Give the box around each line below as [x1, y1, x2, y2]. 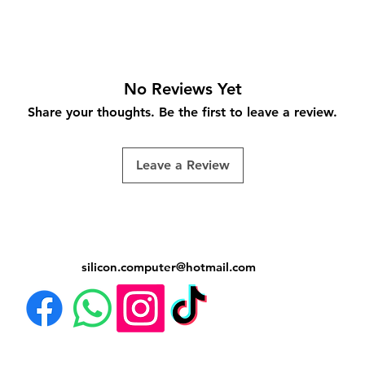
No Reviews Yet [123, 78, 242, 99]
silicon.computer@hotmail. [81, 258, 232, 275]
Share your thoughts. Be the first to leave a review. [28, 103, 337, 120]
